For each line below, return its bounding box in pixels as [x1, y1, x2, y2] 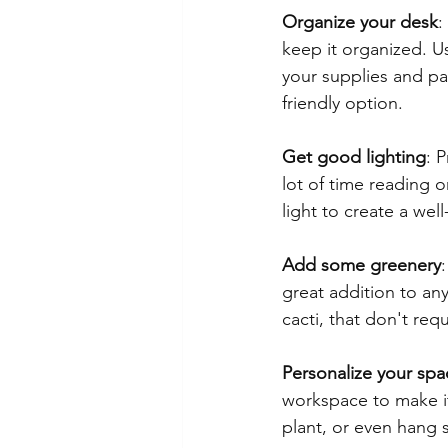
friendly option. [282, 91, 403, 114]
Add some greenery [282, 253, 441, 276]
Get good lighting [282, 145, 426, 168]
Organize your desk [282, 10, 438, 33]
